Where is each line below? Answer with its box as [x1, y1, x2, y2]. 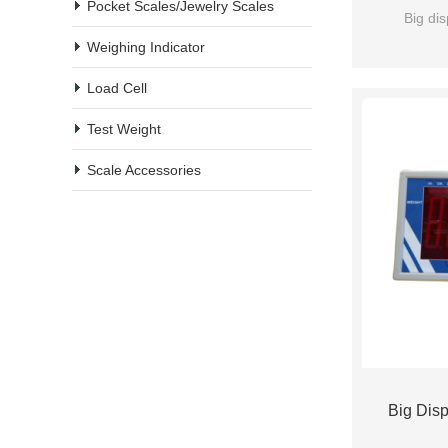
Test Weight [87, 121, 161, 137]
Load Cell [87, 80, 147, 96]
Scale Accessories [87, 162, 201, 178]
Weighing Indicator [87, 39, 205, 55]
